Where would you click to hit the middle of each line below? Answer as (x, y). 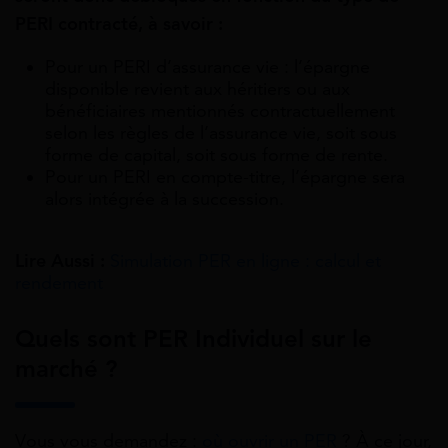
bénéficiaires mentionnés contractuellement (220, 111)
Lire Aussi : (60, 261)
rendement (59, 283)
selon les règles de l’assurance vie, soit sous (221, 133)
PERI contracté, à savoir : (119, 24)
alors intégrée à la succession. (164, 199)
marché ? (66, 369)
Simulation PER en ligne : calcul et (245, 261)
